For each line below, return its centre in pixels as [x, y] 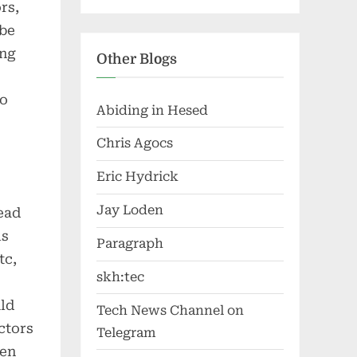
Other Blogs [137, 59]
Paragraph [130, 244]
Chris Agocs [135, 143]
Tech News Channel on [170, 310]
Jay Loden [130, 210]
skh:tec [120, 277]
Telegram [126, 332]
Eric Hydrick [137, 177]
